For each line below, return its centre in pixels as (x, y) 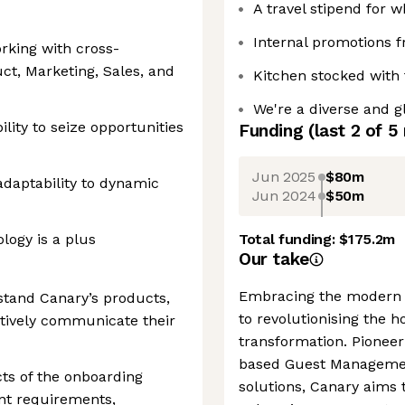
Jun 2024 (284, 195)
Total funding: (289, 239)
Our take (274, 259)
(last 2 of (348, 131)
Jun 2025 (284, 176)
